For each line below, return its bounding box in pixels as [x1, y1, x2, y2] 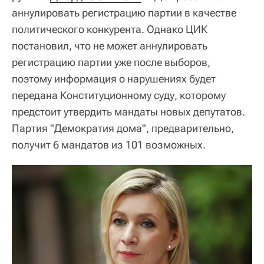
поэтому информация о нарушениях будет [12, 72, 216, 85]
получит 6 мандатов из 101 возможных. [12, 138, 206, 151]
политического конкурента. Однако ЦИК [12, 22, 207, 35]
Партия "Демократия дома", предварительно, [12, 121, 234, 134]
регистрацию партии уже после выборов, [12, 55, 210, 68]
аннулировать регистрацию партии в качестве [12, 6, 236, 19]
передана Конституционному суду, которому [12, 88, 226, 101]
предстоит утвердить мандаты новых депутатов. [12, 105, 245, 118]
